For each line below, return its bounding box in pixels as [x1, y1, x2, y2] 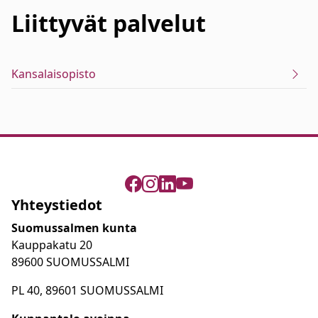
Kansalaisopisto [11, 66, 96, 82]
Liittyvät [11, 8, 107, 38]
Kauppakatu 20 [11, 237, 92, 253]
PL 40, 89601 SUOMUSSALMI [11, 283, 163, 298]
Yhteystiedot [11, 195, 102, 214]
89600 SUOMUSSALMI [11, 254, 129, 270]
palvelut [113, 8, 206, 38]
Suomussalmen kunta [11, 220, 137, 236]
